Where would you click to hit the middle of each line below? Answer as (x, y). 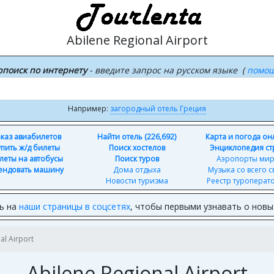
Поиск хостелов (137, 148)
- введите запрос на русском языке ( (167, 70)
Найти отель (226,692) (137, 137)
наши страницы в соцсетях (74, 206)
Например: (89, 109)
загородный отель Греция (158, 109)
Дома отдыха (137, 170)
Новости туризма (137, 181)
